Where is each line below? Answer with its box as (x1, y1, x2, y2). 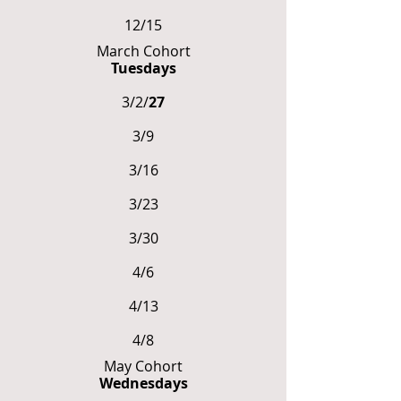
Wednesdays (98, 373, 188, 393)
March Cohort (96, 41, 191, 61)
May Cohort (104, 356, 183, 376)
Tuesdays (110, 58, 176, 78)
